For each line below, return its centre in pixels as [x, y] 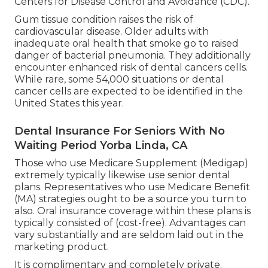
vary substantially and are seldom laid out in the [129, 235]
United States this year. [69, 103]
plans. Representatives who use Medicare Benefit [132, 187]
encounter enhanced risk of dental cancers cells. [131, 68]
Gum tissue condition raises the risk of [104, 20]
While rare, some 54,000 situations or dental [119, 80]
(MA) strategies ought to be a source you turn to [130, 199]
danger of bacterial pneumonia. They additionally [133, 56]
